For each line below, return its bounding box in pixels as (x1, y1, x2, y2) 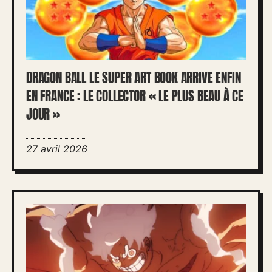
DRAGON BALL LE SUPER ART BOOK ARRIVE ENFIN (26, 68, 241, 87)
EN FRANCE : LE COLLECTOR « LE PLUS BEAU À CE (26, 86, 244, 106)
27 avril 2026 (26, 142, 87, 155)
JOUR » (26, 104, 60, 124)
